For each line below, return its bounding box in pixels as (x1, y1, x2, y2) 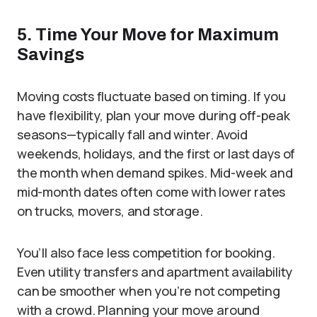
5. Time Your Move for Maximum (17, 25, 279, 44)
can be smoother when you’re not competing (17, 282, 280, 299)
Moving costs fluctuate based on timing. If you (17, 87, 286, 105)
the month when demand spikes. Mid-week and (17, 163, 293, 181)
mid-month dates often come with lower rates (17, 183, 286, 200)
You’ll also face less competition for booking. (17, 243, 275, 261)
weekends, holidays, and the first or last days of (17, 144, 296, 162)
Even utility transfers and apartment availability (17, 263, 293, 280)
